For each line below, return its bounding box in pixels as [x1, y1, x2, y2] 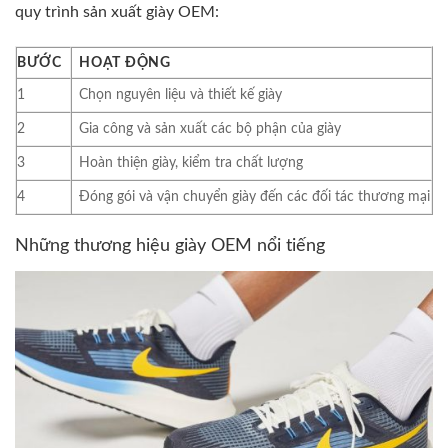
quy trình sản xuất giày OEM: [15, 4, 219, 21]
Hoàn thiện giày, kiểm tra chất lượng [79, 155, 304, 171]
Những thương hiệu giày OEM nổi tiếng [15, 237, 325, 256]
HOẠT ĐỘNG [79, 55, 171, 71]
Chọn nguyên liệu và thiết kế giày [79, 87, 283, 103]
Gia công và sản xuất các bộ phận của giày [79, 121, 342, 137]
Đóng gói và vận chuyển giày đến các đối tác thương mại [79, 189, 431, 205]
